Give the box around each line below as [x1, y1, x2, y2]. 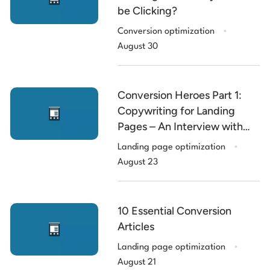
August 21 [118, 257, 157, 267]
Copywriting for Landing [118, 104, 236, 118]
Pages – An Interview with [118, 119, 243, 133]
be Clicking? [118, 4, 178, 17]
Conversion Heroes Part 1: [118, 88, 242, 102]
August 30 [118, 42, 159, 51]
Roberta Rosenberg [118, 135, 212, 149]
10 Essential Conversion [118, 204, 232, 218]
